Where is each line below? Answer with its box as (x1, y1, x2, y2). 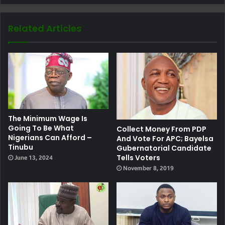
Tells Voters (117, 153, 160, 163)
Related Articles (8, 22, 81, 35)
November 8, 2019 (123, 165, 174, 172)
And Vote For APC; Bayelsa (117, 134, 213, 144)
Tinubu (8, 142, 33, 153)
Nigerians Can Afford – (8, 133, 92, 143)
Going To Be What (8, 123, 74, 134)
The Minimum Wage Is (8, 114, 87, 124)
